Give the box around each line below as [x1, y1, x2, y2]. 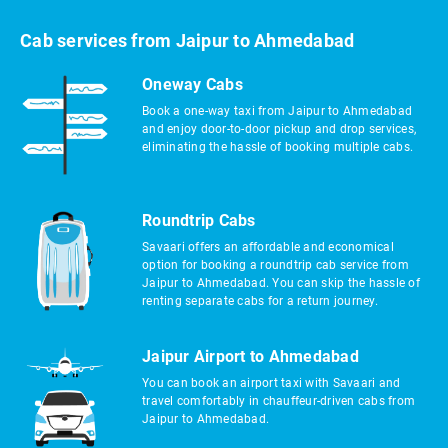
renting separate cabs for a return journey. [142, 294, 378, 308]
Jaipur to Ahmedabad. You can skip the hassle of [142, 276, 420, 290]
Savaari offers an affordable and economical [142, 240, 394, 254]
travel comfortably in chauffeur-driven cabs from [142, 394, 415, 408]
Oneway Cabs [142, 75, 243, 94]
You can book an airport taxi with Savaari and [142, 376, 401, 390]
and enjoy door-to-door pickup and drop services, [142, 122, 416, 136]
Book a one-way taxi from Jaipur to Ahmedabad [142, 104, 412, 118]
